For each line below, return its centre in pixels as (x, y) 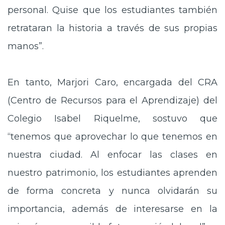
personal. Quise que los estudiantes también (113, 10)
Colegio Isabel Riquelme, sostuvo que (113, 119)
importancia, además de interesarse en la (113, 209)
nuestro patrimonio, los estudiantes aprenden (113, 173)
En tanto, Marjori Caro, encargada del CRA (113, 82)
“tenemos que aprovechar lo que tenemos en (113, 137)
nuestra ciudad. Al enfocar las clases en (113, 155)
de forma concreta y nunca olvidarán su (113, 191)
